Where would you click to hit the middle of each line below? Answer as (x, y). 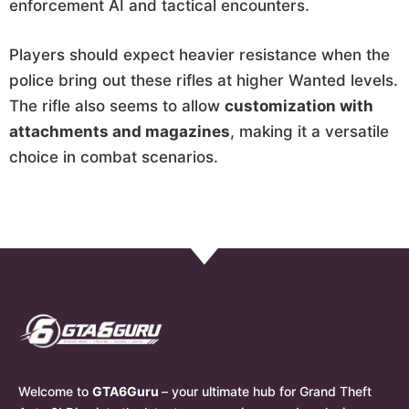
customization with (299, 105)
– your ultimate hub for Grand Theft (267, 392)
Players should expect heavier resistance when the (199, 54)
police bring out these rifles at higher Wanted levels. (204, 80)
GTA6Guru (127, 392)
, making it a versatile (309, 131)
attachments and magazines (120, 131)
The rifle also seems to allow (117, 105)
